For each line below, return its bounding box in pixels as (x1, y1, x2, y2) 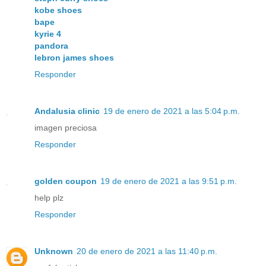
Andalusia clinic (34, 106, 100, 116)
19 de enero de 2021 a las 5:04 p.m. (103, 106, 240, 116)
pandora (34, 41, 68, 51)
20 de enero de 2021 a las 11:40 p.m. (77, 246, 217, 256)
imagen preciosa (34, 123, 97, 133)
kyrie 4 (34, 29, 61, 39)
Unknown (34, 246, 73, 256)
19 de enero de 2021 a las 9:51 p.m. (100, 176, 237, 186)
